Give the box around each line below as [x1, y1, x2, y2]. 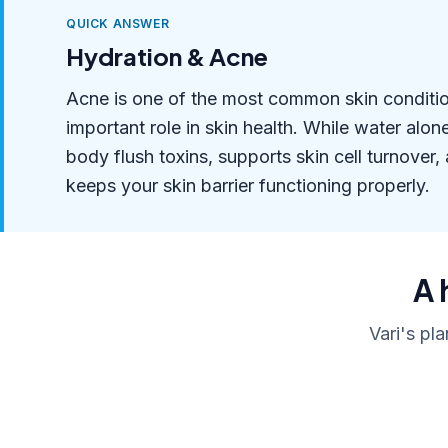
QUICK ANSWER [66, 16, 170, 31]
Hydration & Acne [66, 41, 268, 71]
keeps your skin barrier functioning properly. [66, 175, 430, 196]
